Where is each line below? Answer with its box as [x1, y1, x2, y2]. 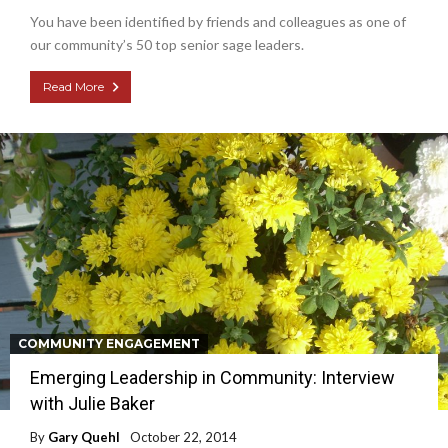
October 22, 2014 [130, 429, 237, 446]
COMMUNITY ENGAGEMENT [18, 336, 200, 352]
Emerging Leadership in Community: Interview [30, 367, 395, 389]
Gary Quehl [48, 429, 120, 446]
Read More [43, 78, 104, 94]
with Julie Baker [30, 393, 155, 415]
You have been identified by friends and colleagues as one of [30, 12, 406, 30]
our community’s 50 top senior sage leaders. [30, 35, 304, 53]
